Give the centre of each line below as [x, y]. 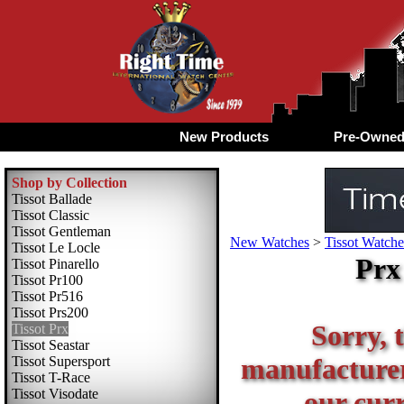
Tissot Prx [40, 329]
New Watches [270, 242]
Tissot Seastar [50, 345]
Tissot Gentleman [61, 231]
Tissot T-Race [51, 377]
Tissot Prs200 [50, 312]
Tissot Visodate [55, 394]
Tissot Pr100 [47, 280]
